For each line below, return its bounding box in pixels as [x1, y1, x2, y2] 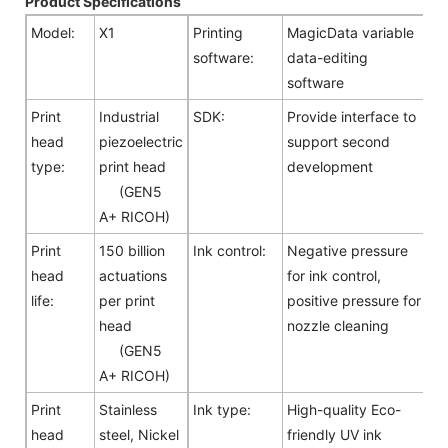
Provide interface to [287, 107, 416, 125]
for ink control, [287, 266, 381, 284]
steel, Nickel [99, 425, 179, 443]
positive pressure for [287, 291, 421, 309]
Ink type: [193, 400, 251, 418]
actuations [99, 266, 167, 284]
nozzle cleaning [287, 316, 389, 334]
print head [99, 157, 166, 175]
